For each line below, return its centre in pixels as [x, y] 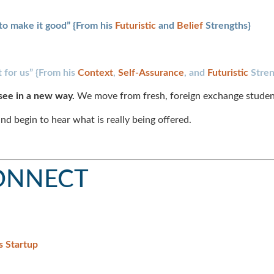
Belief [190, 26]
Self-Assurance [151, 72]
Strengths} [227, 26]
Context [95, 72]
